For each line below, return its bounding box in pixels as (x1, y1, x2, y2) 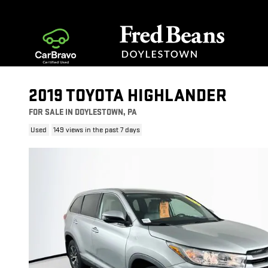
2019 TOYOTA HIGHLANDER (29, 86, 227, 106)
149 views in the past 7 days (53, 125, 140, 135)
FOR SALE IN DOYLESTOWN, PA (29, 107, 137, 117)
